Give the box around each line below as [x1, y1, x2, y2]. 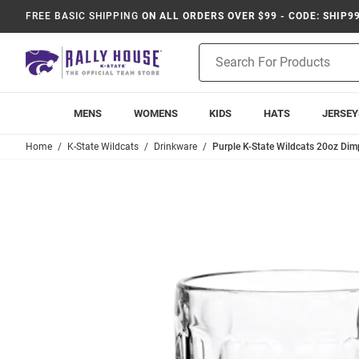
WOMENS [133, 107, 178, 119]
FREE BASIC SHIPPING [26, 10, 139, 22]
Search [199, 62, 233, 75]
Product [199, 45, 239, 58]
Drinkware [154, 141, 197, 152]
